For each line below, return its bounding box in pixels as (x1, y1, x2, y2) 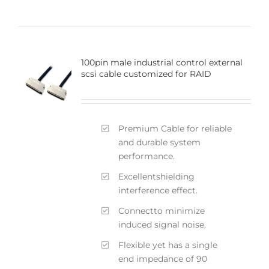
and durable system (118, 136, 201, 148)
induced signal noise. (118, 219, 207, 230)
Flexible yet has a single (118, 239, 218, 250)
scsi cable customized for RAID (80, 68, 211, 79)
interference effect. (118, 184, 198, 196)
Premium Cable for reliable (118, 122, 232, 134)
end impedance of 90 (118, 253, 208, 264)
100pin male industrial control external (80, 56, 243, 68)
